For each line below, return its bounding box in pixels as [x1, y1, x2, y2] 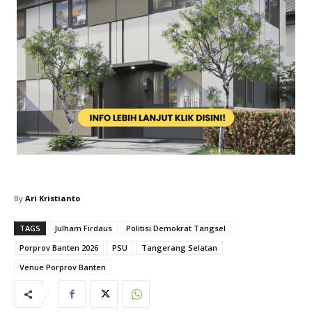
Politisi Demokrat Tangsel [126, 223, 226, 234]
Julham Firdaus [54, 223, 112, 234]
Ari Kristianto [25, 193, 80, 204]
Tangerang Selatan [141, 242, 217, 253]
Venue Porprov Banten [19, 262, 106, 273]
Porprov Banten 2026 [19, 242, 98, 253]
